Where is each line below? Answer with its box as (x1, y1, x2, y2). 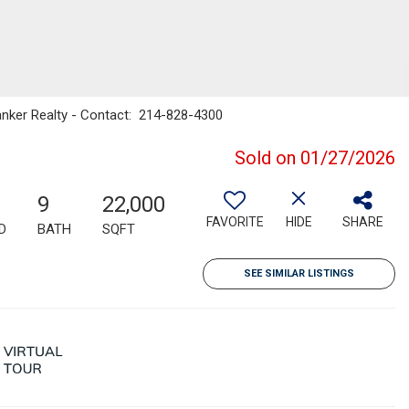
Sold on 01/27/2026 (235, 147, 395, 169)
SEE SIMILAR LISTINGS (244, 267, 354, 279)
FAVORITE (205, 215, 264, 229)
